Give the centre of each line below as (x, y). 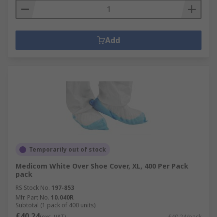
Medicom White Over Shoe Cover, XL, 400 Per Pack (102, 166)
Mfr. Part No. (32, 197)
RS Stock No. (33, 188)
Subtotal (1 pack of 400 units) (55, 205)
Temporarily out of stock (68, 149)
